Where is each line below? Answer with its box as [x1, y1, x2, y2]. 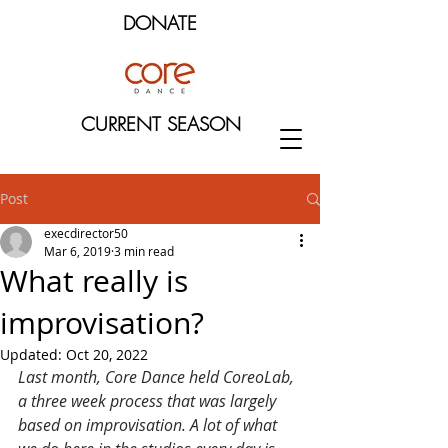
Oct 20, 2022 [66, 345, 148, 364]
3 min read [114, 243, 174, 259]
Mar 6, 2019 [44, 243, 111, 259]
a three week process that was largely [18, 390, 280, 412]
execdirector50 [44, 225, 128, 241]
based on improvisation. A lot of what [18, 414, 281, 436]
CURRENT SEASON [81, 111, 241, 137]
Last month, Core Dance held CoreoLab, [18, 366, 298, 388]
